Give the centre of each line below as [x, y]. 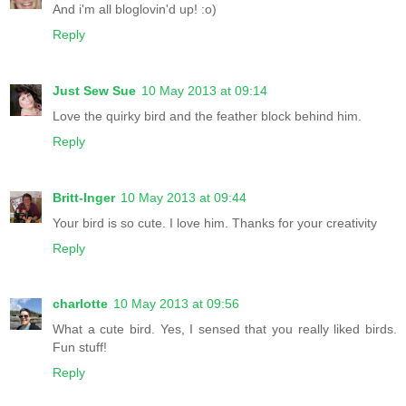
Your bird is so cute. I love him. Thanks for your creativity [215, 222]
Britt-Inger [84, 197]
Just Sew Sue [94, 90]
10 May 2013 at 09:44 [184, 197]
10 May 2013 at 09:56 [176, 304]
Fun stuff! [80, 348]
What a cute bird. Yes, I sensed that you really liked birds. [225, 329]
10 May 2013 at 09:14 [204, 90]
